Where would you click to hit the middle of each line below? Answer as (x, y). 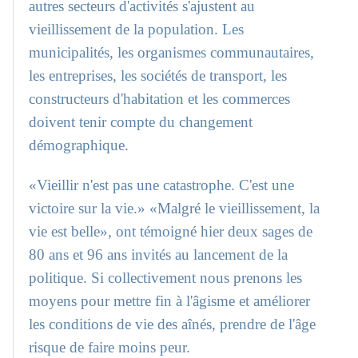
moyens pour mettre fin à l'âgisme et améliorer (170, 301)
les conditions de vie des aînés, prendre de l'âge (173, 324)
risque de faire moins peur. (110, 348)
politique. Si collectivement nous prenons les (166, 278)
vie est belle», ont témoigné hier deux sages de (171, 232)
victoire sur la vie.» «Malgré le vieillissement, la (175, 209)
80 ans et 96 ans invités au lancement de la (159, 255)
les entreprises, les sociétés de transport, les (158, 76)
